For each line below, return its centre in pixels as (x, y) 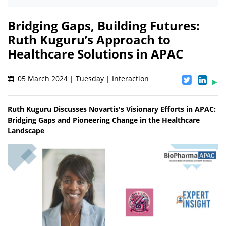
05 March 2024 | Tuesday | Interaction (82, 79)
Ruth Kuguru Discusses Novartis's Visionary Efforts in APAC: (112, 109)
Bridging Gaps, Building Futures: (104, 26)
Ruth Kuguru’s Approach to (89, 40)
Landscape (26, 131)
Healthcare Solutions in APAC (95, 54)
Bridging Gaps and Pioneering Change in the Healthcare (104, 120)
